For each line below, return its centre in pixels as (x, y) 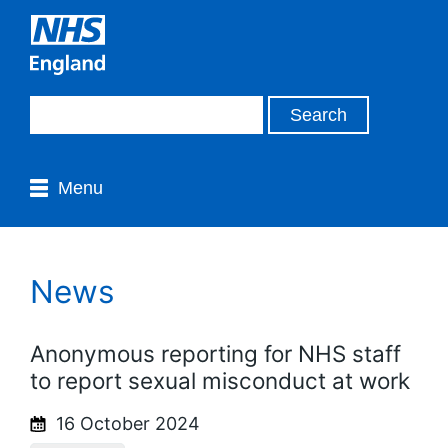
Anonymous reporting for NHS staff (215, 353)
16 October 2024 (125, 423)
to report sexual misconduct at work (220, 380)
